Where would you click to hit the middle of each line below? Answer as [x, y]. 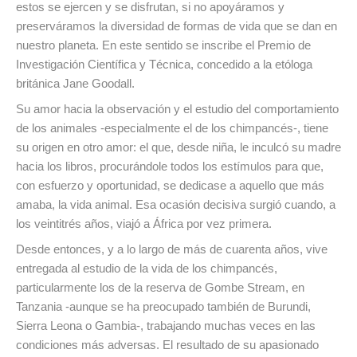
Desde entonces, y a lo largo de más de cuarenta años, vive [172, 249]
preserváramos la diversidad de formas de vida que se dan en [177, 26]
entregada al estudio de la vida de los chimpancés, [147, 269]
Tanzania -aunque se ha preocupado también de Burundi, [163, 307]
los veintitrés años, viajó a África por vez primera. [144, 224]
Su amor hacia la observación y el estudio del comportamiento [177, 109]
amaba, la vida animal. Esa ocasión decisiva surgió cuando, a [176, 205]
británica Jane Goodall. [75, 84]
